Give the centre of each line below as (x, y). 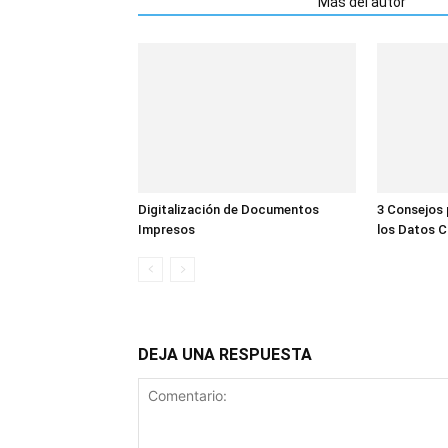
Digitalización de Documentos (228, 209)
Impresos (166, 229)
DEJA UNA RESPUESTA (225, 354)
